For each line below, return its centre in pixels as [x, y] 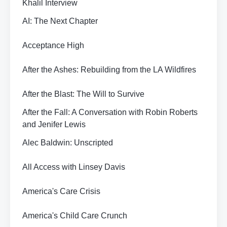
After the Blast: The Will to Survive [83, 94]
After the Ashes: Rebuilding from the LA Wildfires [109, 70]
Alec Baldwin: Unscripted [68, 143]
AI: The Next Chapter [60, 21]
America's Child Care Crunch [75, 216]
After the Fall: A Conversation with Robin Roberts [110, 112]
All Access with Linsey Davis [74, 167]
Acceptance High [53, 45]
